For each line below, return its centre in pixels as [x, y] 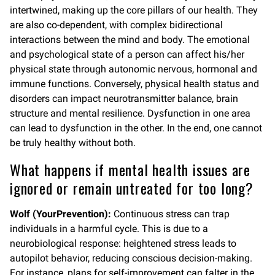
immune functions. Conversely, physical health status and [134, 84]
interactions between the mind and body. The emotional [130, 40]
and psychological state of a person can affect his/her [127, 54]
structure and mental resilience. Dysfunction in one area [130, 113]
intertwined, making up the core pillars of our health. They [134, 10]
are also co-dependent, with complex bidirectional [116, 25]
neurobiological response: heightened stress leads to [123, 243]
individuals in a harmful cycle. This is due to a [109, 229]
